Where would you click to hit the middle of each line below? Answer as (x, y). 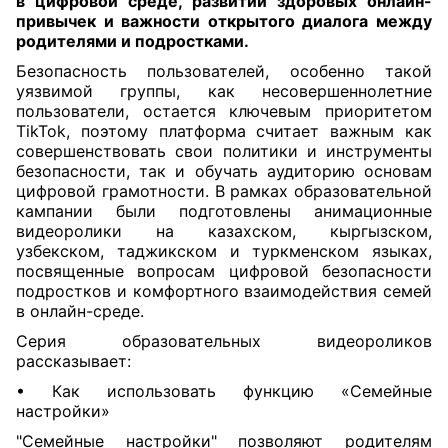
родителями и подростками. (132, 41)
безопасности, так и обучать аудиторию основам (224, 171)
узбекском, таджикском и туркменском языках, (224, 251)
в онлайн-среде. (80, 311)
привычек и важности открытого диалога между (224, 21)
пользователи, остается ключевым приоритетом (224, 111)
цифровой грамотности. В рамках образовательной (224, 191)
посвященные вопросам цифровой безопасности (224, 271)
